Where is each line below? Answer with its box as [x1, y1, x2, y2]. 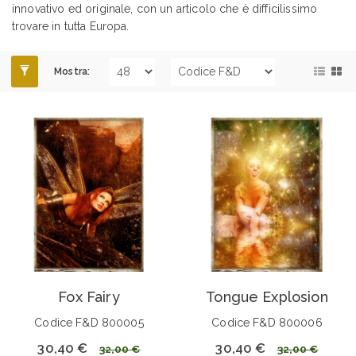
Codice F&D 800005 [34, 315, 144, 329]
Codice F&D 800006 [211, 315, 323, 329]
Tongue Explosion [206, 288, 328, 305]
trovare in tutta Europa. [12, 19, 130, 33]
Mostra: [54, 65, 91, 77]
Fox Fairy [58, 288, 120, 305]
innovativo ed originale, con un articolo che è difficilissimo [12, 2, 318, 15]
